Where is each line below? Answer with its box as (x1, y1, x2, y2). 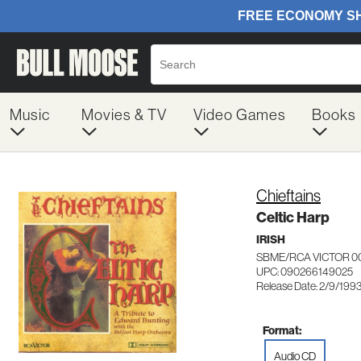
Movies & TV (81, 105, 167, 124)
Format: (263, 322, 301, 338)
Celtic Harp (256, 208, 330, 226)
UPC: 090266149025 (256, 264, 353, 279)
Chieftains (256, 185, 321, 205)
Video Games (193, 105, 286, 124)
